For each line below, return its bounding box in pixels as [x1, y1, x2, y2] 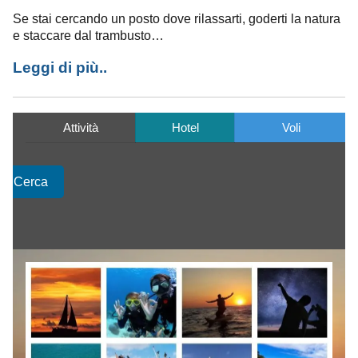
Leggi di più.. [13, 59, 107, 77]
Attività [62, 121, 98, 135]
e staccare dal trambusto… [13, 27, 164, 42]
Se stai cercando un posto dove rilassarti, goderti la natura [13, 10, 340, 26]
